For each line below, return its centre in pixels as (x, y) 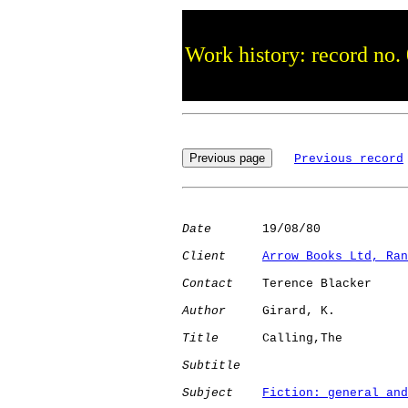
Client (204, 256)
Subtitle (211, 365)
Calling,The (310, 338)
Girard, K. (284, 311)
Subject (208, 393)
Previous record (349, 158)
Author (204, 311)
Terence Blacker (302, 283)
